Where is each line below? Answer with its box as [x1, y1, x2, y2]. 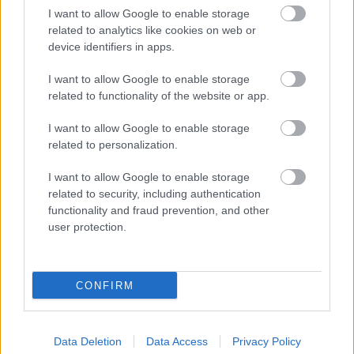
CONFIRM [75, 279, 134, 292]
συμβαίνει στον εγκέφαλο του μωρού [11, 160, 231, 179]
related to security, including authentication [48, 187, 261, 200]
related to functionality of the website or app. [48, 89, 269, 102]
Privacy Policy [232, 335, 301, 348]
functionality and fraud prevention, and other [48, 204, 269, 217]
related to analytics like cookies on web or [48, 24, 256, 36]
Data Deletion [53, 335, 122, 348]
